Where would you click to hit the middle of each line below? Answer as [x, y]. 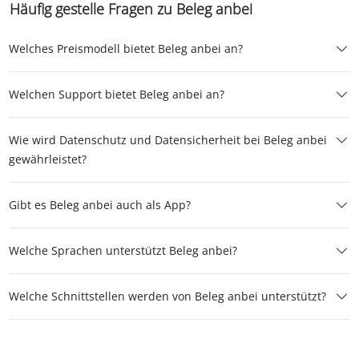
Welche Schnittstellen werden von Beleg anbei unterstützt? [167, 296]
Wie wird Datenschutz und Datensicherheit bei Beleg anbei [168, 139]
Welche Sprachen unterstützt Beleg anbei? [123, 250]
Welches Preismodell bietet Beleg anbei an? [126, 48]
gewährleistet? [48, 159]
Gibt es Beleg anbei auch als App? [100, 204]
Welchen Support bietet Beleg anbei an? [117, 94]
